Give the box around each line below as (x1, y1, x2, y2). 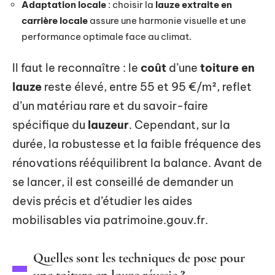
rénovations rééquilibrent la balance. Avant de (12, 156, 262, 170)
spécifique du (12, 118, 88, 132)
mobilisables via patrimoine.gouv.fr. (12, 213, 208, 227)
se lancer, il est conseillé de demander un (12, 175, 233, 189)
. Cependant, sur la (129, 118, 230, 132)
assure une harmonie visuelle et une (88, 14, 246, 26)
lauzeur (88, 118, 129, 132)
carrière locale (21, 14, 88, 26)
